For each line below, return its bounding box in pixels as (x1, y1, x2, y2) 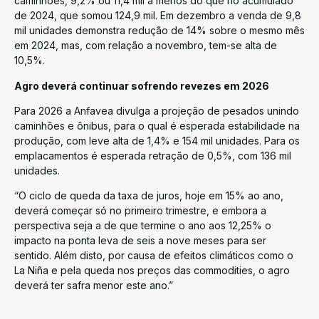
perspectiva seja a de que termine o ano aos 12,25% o (14, 219, 271, 232)
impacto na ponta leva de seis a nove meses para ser (14, 234, 266, 247)
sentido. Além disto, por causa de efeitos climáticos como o (14, 249, 293, 262)
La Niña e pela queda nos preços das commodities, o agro (14, 264, 290, 277)
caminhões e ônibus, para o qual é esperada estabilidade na (14, 119, 300, 132)
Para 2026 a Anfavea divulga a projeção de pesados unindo (14, 104, 299, 117)
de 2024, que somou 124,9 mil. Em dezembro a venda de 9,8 (14, 9, 301, 22)
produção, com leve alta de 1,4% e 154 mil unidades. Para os (14, 134, 300, 147)
